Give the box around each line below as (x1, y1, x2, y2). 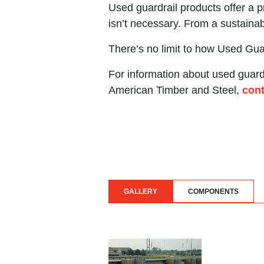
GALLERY (124, 187, 157, 196)
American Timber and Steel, (108, 84, 242, 96)
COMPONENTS (188, 187, 239, 196)
